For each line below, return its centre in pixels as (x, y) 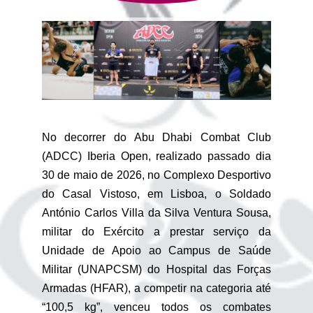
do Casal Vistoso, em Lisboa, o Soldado (156, 194)
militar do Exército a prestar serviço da (156, 232)
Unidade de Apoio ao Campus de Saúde (156, 251)
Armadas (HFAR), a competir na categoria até (156, 289)
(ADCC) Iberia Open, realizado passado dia (156, 156)
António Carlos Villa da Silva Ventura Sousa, (156, 213)
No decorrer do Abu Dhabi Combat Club (156, 138)
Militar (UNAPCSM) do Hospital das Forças (156, 270)
